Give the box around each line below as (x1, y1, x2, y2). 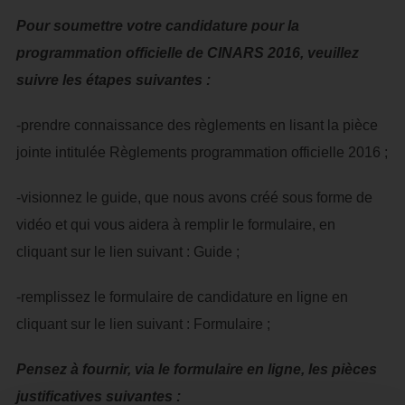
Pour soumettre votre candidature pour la (15, 18, 299, 33)
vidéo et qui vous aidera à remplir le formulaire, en (15, 217, 335, 232)
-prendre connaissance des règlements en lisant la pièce (15, 118, 378, 133)
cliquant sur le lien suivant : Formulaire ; (15, 316, 270, 332)
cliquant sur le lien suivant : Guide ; (15, 244, 240, 259)
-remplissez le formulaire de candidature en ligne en (15, 289, 348, 305)
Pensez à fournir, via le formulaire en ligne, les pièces (15, 362, 377, 377)
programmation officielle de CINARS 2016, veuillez (15, 45, 359, 61)
